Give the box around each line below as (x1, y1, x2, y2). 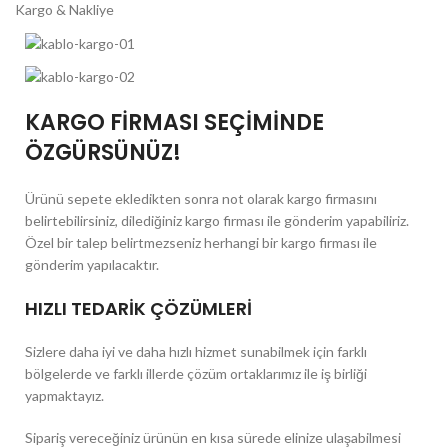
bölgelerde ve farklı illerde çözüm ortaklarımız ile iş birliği (25, 365, 367, 383)
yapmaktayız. (25, 387, 104, 405)
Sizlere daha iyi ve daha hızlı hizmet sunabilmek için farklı (25, 343, 367, 361)
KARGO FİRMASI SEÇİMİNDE (25, 107, 324, 139)
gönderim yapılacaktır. (25, 256, 159, 274)
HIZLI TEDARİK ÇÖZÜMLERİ (25, 296, 252, 322)
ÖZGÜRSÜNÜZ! (25, 137, 181, 169)
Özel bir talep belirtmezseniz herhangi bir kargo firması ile (25, 234, 377, 252)
